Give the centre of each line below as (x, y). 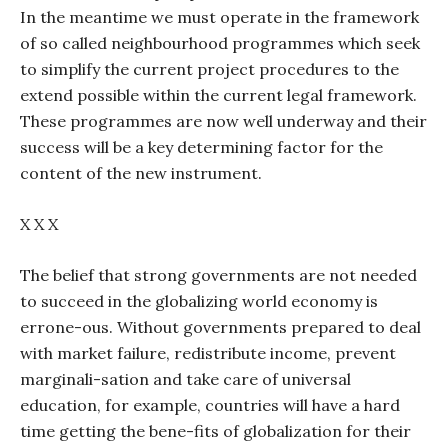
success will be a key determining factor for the (201, 147)
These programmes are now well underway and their (223, 121)
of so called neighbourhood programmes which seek (220, 43)
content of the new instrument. (141, 173)
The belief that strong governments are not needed (218, 275)
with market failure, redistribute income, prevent (208, 353)
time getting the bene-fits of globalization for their (215, 431)
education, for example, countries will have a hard (210, 405)
